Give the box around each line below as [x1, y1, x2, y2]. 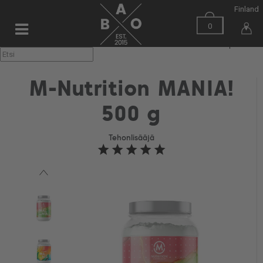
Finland [234, 5, 259, 14]
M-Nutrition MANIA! [29, 79, 234, 100]
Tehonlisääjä [108, 134, 154, 142]
